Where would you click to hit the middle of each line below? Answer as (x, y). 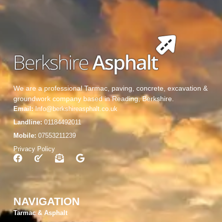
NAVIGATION (46, 202)
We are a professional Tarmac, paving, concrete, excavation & (110, 88)
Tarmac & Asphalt (40, 213)
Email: (23, 109)
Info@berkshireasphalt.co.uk (75, 109)
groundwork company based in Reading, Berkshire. (93, 98)
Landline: (28, 122)
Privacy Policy (34, 149)
